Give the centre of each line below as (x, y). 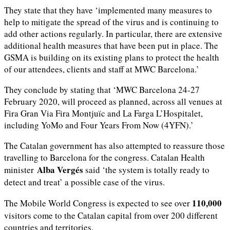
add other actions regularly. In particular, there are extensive (113, 33)
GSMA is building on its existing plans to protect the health (112, 57)
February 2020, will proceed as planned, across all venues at (113, 101)
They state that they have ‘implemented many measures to (108, 10)
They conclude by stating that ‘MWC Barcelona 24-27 (102, 89)
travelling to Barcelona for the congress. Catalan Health (104, 157)
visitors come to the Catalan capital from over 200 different (111, 215)
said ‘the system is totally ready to (146, 169)
